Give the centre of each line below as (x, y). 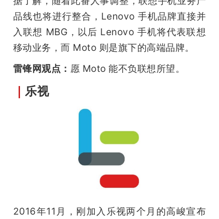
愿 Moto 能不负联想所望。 (129, 68)
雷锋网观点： (42, 68)
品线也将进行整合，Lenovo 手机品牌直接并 (109, 16)
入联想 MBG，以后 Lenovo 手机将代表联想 (109, 32)
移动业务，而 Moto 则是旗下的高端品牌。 (104, 47)
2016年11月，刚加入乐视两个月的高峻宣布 (109, 211)
